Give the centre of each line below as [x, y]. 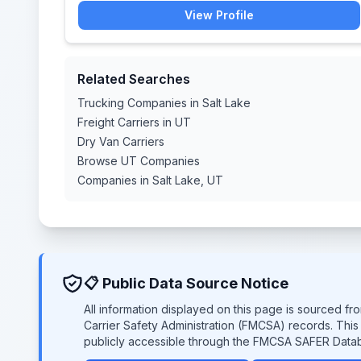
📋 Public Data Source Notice [186, 283]
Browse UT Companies [139, 161]
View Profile [219, 15]
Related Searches [134, 79]
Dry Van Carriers [121, 141]
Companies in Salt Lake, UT [150, 180]
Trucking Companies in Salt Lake [164, 103]
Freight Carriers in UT [134, 122]
